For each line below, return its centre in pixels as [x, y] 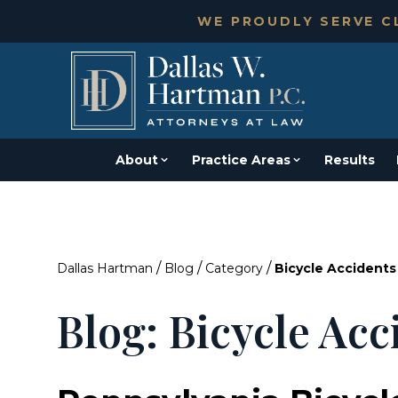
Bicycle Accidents [335, 268]
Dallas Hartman [105, 268]
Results [350, 160]
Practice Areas [241, 160]
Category [234, 268]
